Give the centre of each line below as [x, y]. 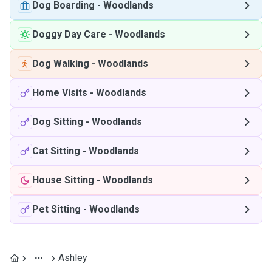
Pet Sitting [56, 209]
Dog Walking [61, 63]
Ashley [73, 258]
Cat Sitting [56, 151]
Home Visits [60, 93]
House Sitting [63, 180]
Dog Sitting [58, 122]
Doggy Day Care [69, 34]
